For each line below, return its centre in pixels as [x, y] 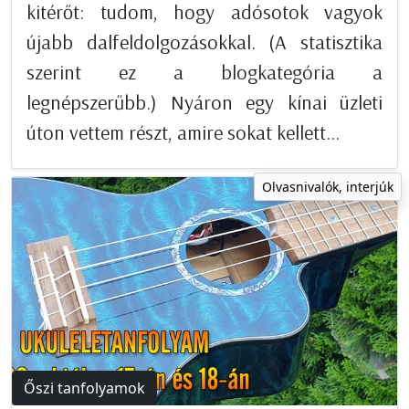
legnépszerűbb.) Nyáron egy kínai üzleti [204, 103]
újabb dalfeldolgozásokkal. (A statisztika [204, 42]
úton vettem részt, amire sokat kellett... [183, 133]
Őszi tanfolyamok [84, 388]
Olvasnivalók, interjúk [328, 187]
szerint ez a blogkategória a [204, 73]
